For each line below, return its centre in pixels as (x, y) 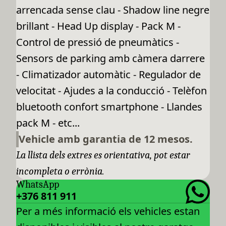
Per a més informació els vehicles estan (108, 211)
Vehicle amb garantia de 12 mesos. (106, 139)
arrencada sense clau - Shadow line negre (113, 10)
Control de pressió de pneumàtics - (98, 42)
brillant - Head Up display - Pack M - (98, 26)
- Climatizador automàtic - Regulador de (108, 75)
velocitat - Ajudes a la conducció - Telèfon (111, 91)
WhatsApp (38, 185)
